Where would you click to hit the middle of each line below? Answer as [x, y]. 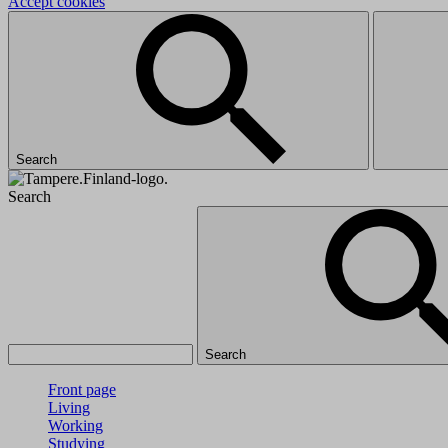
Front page [82, 389]
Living [69, 407]
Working [75, 425]
